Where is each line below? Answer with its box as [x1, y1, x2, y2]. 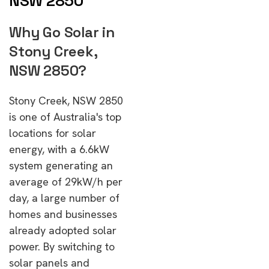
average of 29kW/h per [9, 175, 122, 189]
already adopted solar [9, 223, 116, 237]
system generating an [9, 159, 113, 172]
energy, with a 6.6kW [9, 142, 109, 156]
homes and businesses [9, 207, 117, 221]
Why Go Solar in [9, 23, 115, 41]
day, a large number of [9, 191, 119, 205]
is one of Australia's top [9, 110, 121, 124]
